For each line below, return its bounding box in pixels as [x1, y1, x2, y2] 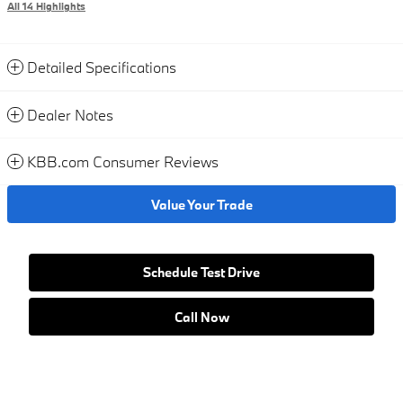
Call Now [174, 308, 229, 326]
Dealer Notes [27, 105, 113, 125]
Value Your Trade [150, 195, 253, 213]
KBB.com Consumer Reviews [27, 152, 219, 172]
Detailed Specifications [27, 58, 176, 77]
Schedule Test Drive [143, 264, 260, 282]
